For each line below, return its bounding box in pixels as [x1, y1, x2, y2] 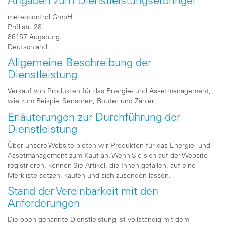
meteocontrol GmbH [8, 13, 72, 21]
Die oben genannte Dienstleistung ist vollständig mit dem [8, 216, 189, 224]
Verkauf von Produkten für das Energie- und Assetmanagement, [8, 87, 211, 95]
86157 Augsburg [8, 33, 60, 41]
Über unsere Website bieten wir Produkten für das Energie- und [8, 142, 210, 150]
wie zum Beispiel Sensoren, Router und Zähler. [8, 97, 156, 105]
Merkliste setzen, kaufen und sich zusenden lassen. [8, 172, 171, 180]
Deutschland [8, 43, 47, 51]
